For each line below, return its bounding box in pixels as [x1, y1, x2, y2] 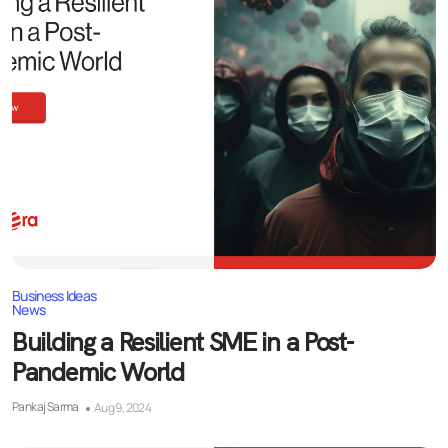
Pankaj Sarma [12, 397, 79, 415]
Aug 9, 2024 [93, 398, 152, 416]
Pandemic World [12, 354, 184, 389]
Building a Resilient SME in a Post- [12, 324, 353, 359]
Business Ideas [12, 285, 97, 305]
